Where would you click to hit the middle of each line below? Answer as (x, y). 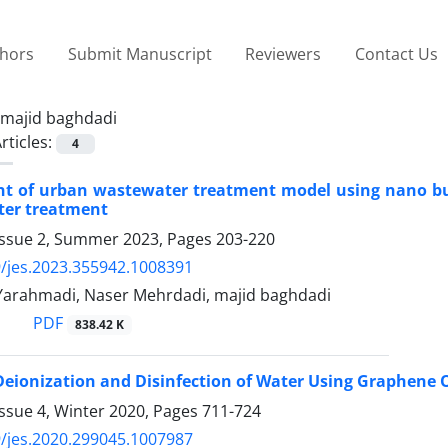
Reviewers (283, 53)
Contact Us (396, 53)
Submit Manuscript (139, 53)
